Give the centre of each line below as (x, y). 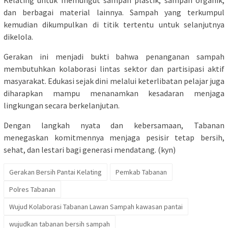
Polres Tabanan (32, 189)
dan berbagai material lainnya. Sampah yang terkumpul (114, 12)
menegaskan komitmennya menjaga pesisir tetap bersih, (114, 137)
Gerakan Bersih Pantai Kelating (55, 172)
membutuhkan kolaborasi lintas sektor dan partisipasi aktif (114, 68)
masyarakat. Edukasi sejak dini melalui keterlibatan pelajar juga (114, 81)
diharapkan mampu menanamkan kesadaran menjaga (114, 93)
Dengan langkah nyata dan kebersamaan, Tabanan (114, 125)
